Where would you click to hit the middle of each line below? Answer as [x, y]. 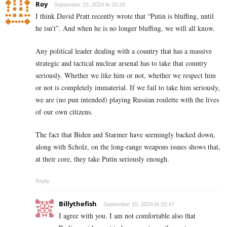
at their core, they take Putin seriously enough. [102, 159]
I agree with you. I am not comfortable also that [127, 215]
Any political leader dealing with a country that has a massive [124, 51]
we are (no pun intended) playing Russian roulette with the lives [127, 99]
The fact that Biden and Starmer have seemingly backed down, [125, 134]
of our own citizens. [64, 111]
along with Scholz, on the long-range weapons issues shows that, [128, 146]
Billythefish [78, 203]
